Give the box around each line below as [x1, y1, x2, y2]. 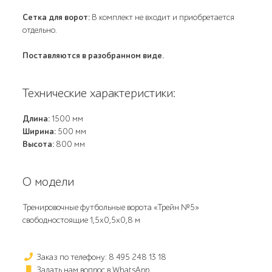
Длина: [22, 114, 50, 124]
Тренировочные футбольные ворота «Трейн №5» [22, 202, 200, 212]
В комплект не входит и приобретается [90, 12, 235, 22]
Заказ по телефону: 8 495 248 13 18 [35, 252, 167, 262]
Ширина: [22, 126, 56, 137]
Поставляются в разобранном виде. [22, 50, 165, 61]
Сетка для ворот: [22, 12, 90, 22]
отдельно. [22, 25, 58, 35]
